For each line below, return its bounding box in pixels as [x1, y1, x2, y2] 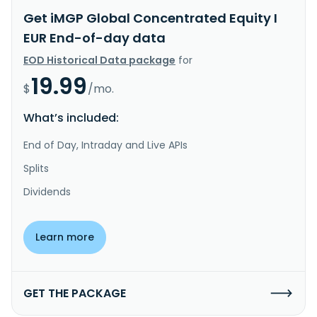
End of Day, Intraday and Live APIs [23, 137, 188, 152]
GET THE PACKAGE [23, 284, 126, 301]
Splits [23, 161, 49, 175]
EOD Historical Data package [23, 52, 175, 67]
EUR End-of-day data [23, 28, 166, 47]
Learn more [35, 229, 94, 244]
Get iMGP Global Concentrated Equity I [23, 8, 277, 27]
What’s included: [23, 109, 119, 126]
